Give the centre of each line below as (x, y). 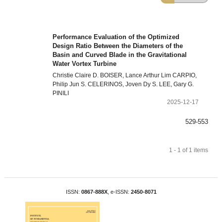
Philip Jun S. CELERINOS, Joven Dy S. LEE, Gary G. (123, 84)
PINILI (61, 93)
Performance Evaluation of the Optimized (116, 37)
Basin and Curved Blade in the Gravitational (120, 55)
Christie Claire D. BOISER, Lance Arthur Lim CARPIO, (125, 76)
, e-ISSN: (119, 192)
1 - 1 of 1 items (189, 150)
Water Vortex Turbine (85, 64)
